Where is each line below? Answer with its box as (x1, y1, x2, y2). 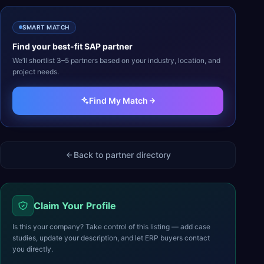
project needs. (12, 67, 59, 76)
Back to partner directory (73, 149, 171, 160)
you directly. (12, 244, 53, 253)
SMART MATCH (22, 23, 70, 31)
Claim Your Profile (34, 199, 116, 212)
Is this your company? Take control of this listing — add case (12, 222, 210, 231)
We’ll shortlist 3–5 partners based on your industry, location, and (12, 55, 220, 65)
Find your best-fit (12, 41, 84, 51)
